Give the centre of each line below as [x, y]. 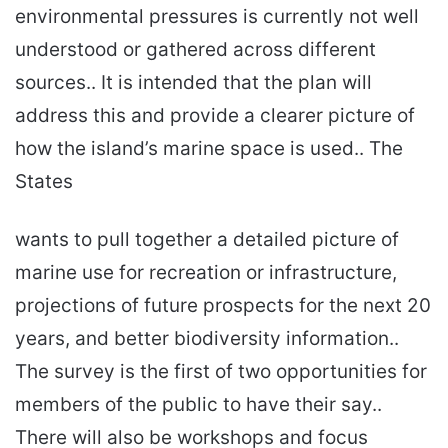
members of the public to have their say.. [198, 405]
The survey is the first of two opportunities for [221, 372]
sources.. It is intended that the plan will [193, 83]
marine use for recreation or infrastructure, [206, 273]
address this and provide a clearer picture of [215, 116]
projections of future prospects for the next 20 [223, 306]
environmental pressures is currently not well [217, 17]
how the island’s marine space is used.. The [209, 149]
